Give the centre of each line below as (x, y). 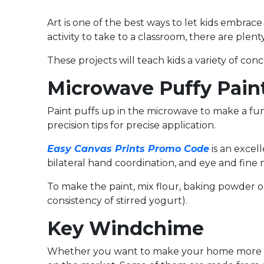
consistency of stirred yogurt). (117, 201)
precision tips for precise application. (131, 126)
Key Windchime (126, 229)
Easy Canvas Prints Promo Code (128, 149)
